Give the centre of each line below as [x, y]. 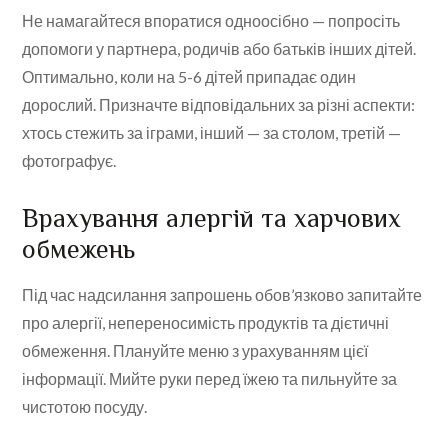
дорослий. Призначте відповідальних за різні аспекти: [219, 105]
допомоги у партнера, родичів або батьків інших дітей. [219, 49]
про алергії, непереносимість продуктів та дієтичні [206, 323]
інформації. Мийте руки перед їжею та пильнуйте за [210, 379]
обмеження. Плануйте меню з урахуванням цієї [195, 351]
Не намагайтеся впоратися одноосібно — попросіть [211, 21]
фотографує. [69, 161]
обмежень [79, 250]
